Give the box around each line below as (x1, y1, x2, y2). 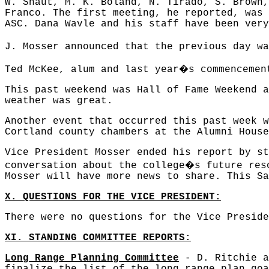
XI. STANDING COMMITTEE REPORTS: (5, 232, 191, 243)
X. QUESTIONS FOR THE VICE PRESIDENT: (5, 192, 221, 202)
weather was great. (5, 95, 113, 106)
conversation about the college (5, 160, 185, 171)
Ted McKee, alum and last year (5, 64, 179, 75)
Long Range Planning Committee (5, 253, 179, 264)
